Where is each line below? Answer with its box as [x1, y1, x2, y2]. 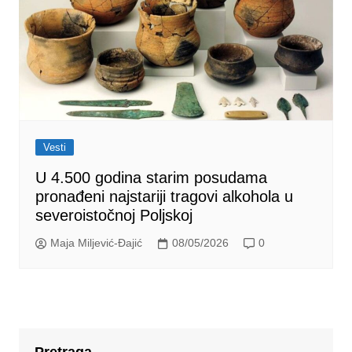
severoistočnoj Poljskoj [35, 206, 192, 224]
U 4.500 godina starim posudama [35, 168, 267, 186]
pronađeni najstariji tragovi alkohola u [35, 187, 293, 205]
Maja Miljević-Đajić [49, 236, 142, 250]
